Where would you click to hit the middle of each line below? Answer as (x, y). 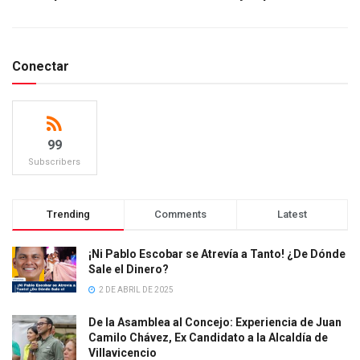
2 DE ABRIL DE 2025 (135, 289)
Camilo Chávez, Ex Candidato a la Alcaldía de (208, 337)
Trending (69, 214)
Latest (292, 214)
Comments (180, 214)
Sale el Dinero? (129, 269)
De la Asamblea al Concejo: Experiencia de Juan (215, 322)
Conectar (41, 66)
